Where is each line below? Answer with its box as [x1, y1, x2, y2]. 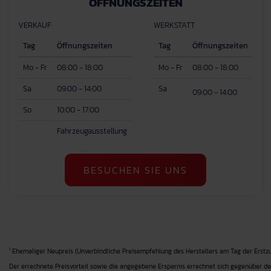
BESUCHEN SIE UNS [83, 163, 188, 177]
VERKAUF [18, 19, 51, 31]
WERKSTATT [154, 19, 195, 31]
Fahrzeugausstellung [57, 125, 127, 137]
